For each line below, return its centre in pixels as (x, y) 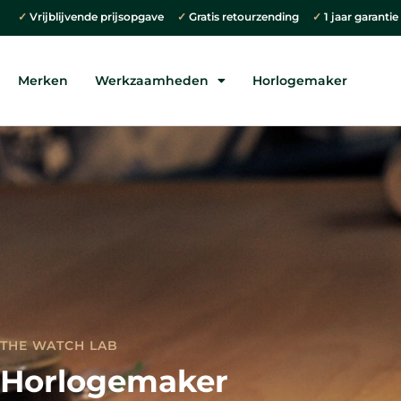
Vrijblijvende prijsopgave (102, 17)
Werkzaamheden (152, 81)
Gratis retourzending (249, 17)
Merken (43, 81)
